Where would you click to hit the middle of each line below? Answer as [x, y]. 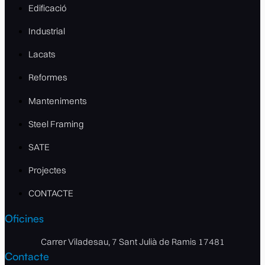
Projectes [47, 170]
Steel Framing [56, 124]
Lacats [42, 54]
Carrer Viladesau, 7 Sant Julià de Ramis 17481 [132, 241]
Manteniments [58, 101]
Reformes [48, 77]
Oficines [24, 218]
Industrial [47, 31]
